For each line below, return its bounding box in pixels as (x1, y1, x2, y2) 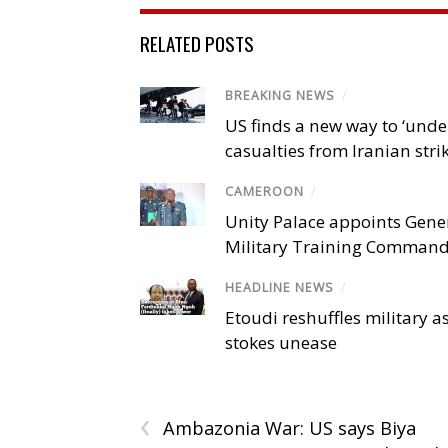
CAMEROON (225, 183, 304, 201)
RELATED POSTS (140, 28, 254, 57)
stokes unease (225, 331, 337, 355)
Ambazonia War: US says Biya (163, 416, 416, 441)
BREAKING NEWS (225, 86, 335, 104)
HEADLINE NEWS (225, 279, 334, 297)
